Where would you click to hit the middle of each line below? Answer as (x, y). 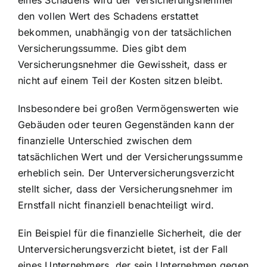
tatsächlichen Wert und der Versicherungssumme (130, 156)
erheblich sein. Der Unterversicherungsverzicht (126, 173)
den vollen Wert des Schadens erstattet (108, 16)
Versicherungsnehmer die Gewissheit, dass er (123, 64)
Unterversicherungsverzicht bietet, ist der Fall (123, 249)
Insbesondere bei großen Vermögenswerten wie (128, 108)
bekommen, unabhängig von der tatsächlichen (125, 32)
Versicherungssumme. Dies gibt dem (102, 48)
